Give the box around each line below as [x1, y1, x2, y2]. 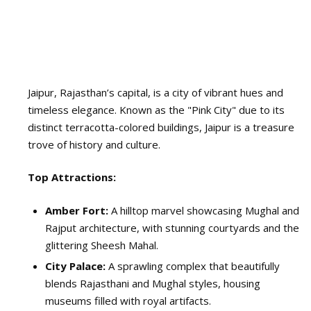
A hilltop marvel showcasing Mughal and [108, 203, 299, 217]
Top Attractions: [28, 170, 116, 185]
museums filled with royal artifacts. [45, 293, 211, 308]
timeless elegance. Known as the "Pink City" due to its [28, 102, 285, 117]
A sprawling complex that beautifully [106, 258, 280, 273]
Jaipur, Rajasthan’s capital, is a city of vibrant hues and [28, 85, 283, 99]
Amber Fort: [45, 203, 108, 217]
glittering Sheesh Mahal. [45, 237, 158, 252]
